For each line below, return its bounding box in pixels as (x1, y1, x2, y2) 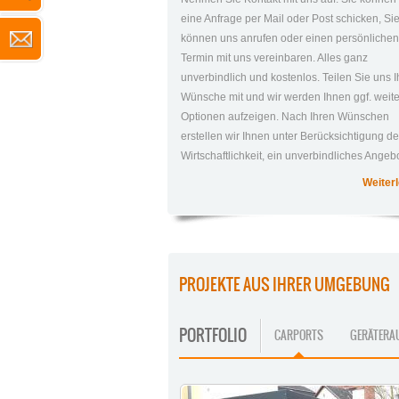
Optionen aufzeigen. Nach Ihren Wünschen (181, 110, 390, 124)
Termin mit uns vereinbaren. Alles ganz (181, 52, 369, 65)
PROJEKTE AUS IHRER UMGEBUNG (179, 273, 390, 297)
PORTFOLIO (179, 323, 247, 348)
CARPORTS (274, 327, 323, 345)
